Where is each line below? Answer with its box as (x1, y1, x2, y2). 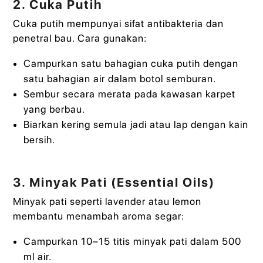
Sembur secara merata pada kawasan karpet (23, 87, 235, 100)
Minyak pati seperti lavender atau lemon (13, 195, 202, 207)
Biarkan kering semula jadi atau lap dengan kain (23, 118, 248, 130)
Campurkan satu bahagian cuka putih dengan (23, 57, 238, 69)
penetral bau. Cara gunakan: (13, 32, 147, 44)
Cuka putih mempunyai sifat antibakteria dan (13, 17, 224, 29)
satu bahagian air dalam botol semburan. (23, 72, 216, 85)
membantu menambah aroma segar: (13, 210, 185, 222)
